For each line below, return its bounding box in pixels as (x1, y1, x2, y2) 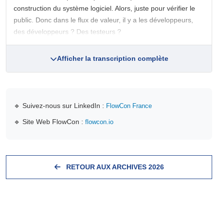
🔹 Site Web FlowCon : (14, 118, 85, 126)
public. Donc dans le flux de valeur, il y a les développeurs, (14, 16, 193, 24)
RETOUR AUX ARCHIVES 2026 (64, 163, 164, 171)
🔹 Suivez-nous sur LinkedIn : (14, 102, 106, 109)
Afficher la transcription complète (56, 54, 168, 62)
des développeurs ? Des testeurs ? (14, 28, 121, 36)
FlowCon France (106, 102, 152, 109)
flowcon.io (85, 118, 113, 126)
